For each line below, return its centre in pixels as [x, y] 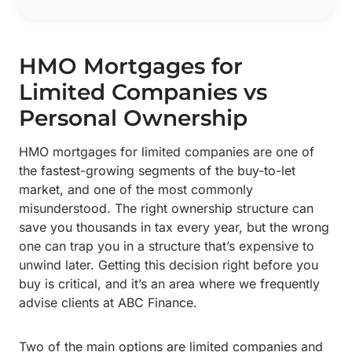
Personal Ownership [133, 118]
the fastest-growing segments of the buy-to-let [157, 170]
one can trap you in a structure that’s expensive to [167, 246]
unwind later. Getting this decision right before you [169, 265]
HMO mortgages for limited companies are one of [167, 152]
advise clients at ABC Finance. [110, 302]
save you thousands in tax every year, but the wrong [174, 227]
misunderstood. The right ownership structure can [166, 208]
